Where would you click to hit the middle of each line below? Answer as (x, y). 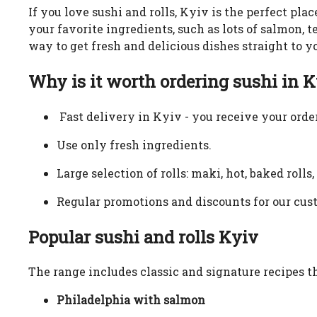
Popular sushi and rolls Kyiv (143, 237)
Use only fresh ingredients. (136, 144)
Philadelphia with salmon (131, 300)
